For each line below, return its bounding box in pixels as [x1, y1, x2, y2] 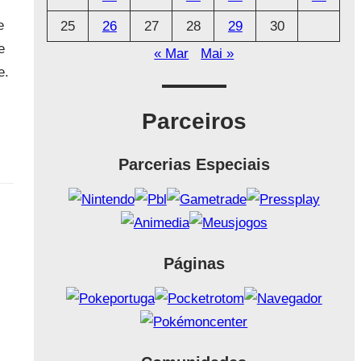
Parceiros [141, 109, 247, 135]
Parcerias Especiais [118, 156, 270, 174]
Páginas [163, 255, 225, 273]
